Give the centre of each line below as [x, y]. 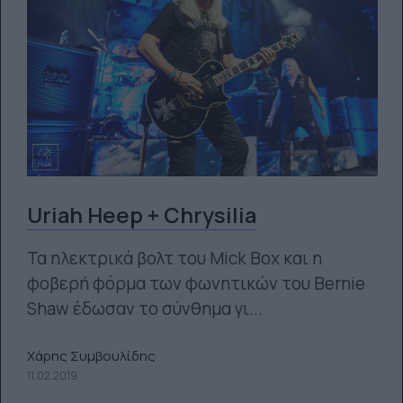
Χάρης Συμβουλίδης [91, 355]
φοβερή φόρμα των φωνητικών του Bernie [196, 283]
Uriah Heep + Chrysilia [141, 215]
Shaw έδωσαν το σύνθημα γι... [144, 309]
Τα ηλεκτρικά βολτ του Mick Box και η [174, 258]
